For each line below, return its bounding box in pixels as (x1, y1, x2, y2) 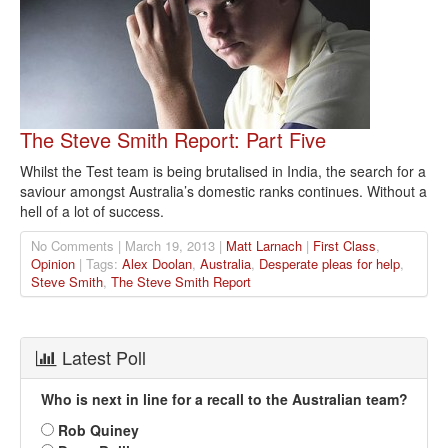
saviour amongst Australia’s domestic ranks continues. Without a (20, 181, 427, 202)
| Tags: (75, 254, 122, 274)
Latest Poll (57, 344, 146, 371)
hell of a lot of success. (20, 201, 164, 222)
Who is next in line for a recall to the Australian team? (40, 389, 408, 410)
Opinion (31, 254, 75, 274)
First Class (313, 236, 376, 256)
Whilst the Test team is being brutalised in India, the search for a (20, 161, 426, 182)
